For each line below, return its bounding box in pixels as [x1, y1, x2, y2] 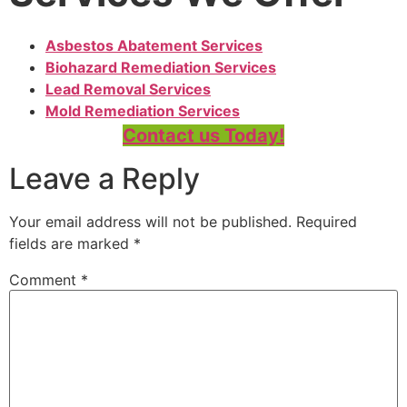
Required [296, 213, 357, 232]
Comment [9, 271, 81, 290]
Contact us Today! [123, 124, 284, 146]
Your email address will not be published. [9, 213, 292, 232]
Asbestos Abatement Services [45, 35, 263, 55]
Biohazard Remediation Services [45, 57, 276, 76]
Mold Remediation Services [45, 101, 240, 120]
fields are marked [9, 234, 134, 253]
